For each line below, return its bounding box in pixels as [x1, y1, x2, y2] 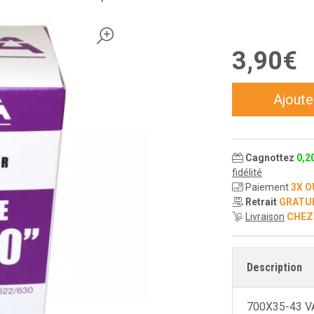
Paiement [243, 182, 291, 193]
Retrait [245, 196, 277, 207]
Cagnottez [245, 152, 296, 163]
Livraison [245, 211, 285, 222]
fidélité [232, 167, 262, 178]
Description [247, 261, 302, 274]
